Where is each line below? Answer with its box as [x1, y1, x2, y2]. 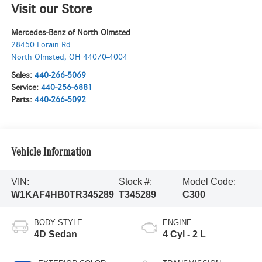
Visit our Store [11, 2, 92, 17]
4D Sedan [33, 229, 77, 240]
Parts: [11, 95, 35, 105]
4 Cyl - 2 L [163, 229, 206, 240]
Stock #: [119, 177, 153, 187]
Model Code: [182, 177, 236, 187]
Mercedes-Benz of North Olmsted [11, 28, 130, 37]
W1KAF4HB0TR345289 [11, 189, 114, 200]
